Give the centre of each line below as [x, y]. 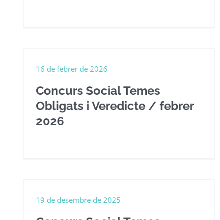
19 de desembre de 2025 [78, 200]
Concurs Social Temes [98, 91]
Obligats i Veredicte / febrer [115, 106]
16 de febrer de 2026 [72, 69]
